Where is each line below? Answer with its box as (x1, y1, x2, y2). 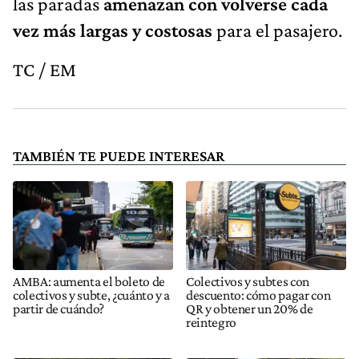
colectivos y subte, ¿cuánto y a (13, 287, 171, 304)
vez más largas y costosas (13, 18, 212, 41)
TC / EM (13, 58, 76, 80)
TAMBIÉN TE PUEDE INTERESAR (13, 147, 224, 164)
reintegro (186, 314, 236, 331)
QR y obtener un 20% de (186, 301, 313, 317)
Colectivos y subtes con (186, 273, 309, 290)
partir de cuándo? (13, 301, 105, 317)
